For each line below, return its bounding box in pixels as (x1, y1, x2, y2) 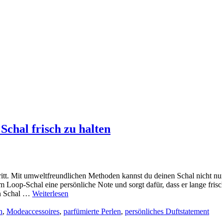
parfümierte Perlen (63, 207, 121, 216)
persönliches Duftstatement (125, 207, 209, 216)
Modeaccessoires (6, 207, 59, 216)
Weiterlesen (32, 189, 68, 198)
